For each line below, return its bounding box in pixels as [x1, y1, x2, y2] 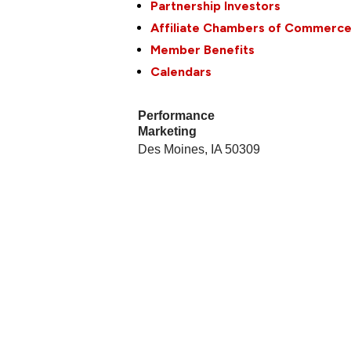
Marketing [138, 124, 197, 138]
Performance [138, 108, 215, 122]
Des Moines [138, 142, 205, 156]
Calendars [150, 63, 212, 79]
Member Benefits [150, 42, 255, 57]
